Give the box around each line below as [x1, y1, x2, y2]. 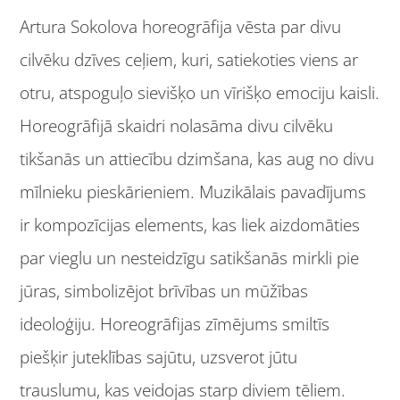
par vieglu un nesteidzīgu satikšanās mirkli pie [20, 246, 360, 270]
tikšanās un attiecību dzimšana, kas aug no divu [20, 146, 375, 171]
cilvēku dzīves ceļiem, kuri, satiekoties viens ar [20, 47, 359, 71]
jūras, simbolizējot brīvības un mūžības [20, 279, 309, 303]
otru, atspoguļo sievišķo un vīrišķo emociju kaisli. [20, 80, 380, 104]
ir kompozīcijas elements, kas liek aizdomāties [20, 212, 361, 237]
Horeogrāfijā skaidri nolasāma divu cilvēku [20, 113, 334, 137]
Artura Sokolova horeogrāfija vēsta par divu [20, 14, 342, 38]
